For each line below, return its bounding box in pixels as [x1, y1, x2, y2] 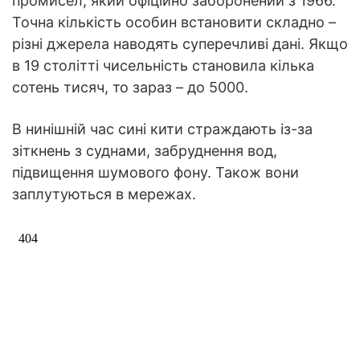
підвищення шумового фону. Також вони [12, 163, 299, 181]
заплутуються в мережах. [12, 185, 196, 202]
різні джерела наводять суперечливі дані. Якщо [12, 35, 348, 52]
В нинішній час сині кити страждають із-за [12, 120, 313, 137]
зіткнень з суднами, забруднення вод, [12, 141, 277, 159]
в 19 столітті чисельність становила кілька [12, 56, 314, 74]
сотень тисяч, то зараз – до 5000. [12, 78, 248, 96]
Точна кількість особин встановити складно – [12, 13, 336, 31]
